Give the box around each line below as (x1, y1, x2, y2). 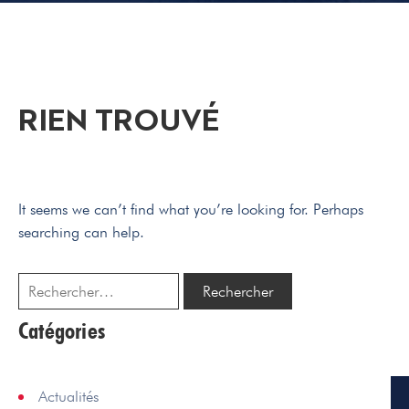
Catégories (18, 316, 105, 344)
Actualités (38, 386, 99, 405)
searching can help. (18, 222, 144, 241)
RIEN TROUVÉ (18, 105, 220, 138)
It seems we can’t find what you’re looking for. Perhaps (18, 199, 363, 218)
